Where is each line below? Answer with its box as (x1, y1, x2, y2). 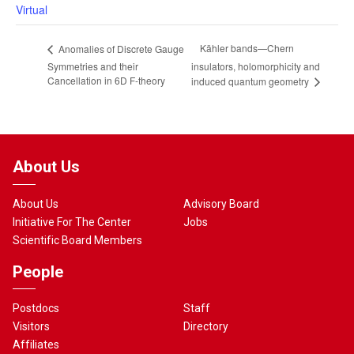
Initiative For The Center (13, 215, 132, 228)
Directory (183, 320, 229, 333)
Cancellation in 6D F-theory (47, 73, 165, 88)
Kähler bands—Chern (200, 41, 295, 55)
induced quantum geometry (191, 74, 312, 88)
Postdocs (13, 302, 60, 314)
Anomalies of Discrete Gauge (56, 41, 184, 55)
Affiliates (13, 338, 60, 351)
